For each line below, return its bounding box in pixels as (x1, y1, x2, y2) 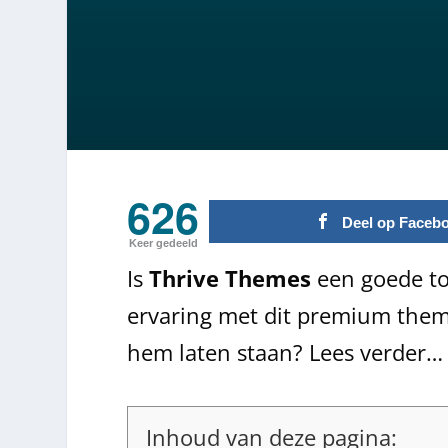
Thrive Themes (149, 262, 312, 293)
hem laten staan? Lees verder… (127, 336, 444, 367)
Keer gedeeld (128, 236, 198, 249)
